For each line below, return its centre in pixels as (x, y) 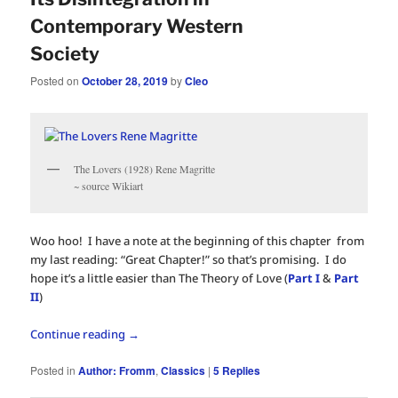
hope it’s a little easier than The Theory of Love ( (159, 278)
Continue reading (80, 334)
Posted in (53, 370)
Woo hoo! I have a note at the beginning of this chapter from (198, 240)
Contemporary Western (137, 26)
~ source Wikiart (109, 185)
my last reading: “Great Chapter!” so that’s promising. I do (189, 259)
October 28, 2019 (125, 81)
